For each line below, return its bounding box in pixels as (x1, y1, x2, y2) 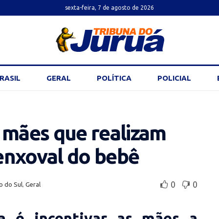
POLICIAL (157, 74, 191, 82)
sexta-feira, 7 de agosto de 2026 (65, 4, 154, 11)
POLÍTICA (96, 74, 131, 82)
